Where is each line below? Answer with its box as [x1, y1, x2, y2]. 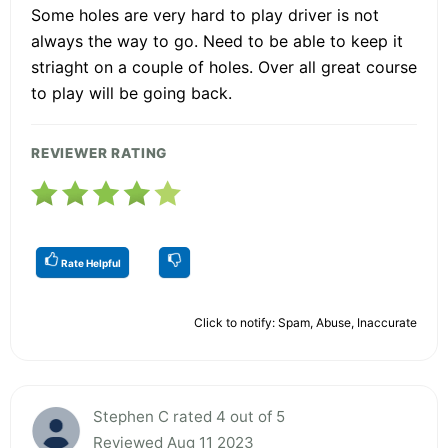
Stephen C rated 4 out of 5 [93, 406, 285, 426]
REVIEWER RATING [31, 144, 168, 161]
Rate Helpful [59, 256, 121, 269]
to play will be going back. [31, 82, 232, 103]
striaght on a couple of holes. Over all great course [31, 56, 417, 77]
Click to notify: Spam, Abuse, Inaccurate [194, 314, 417, 330]
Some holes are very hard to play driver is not [31, 4, 379, 25]
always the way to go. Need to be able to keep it [31, 30, 403, 51]
